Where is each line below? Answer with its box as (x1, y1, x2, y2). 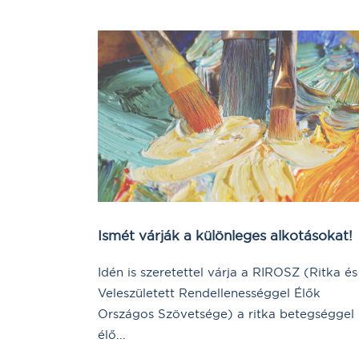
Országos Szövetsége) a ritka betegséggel (98, 305, 354, 321)
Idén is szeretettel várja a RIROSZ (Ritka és (98, 264, 357, 280)
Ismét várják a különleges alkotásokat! (98, 226, 353, 244)
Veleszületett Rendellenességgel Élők (98, 284, 321, 301)
